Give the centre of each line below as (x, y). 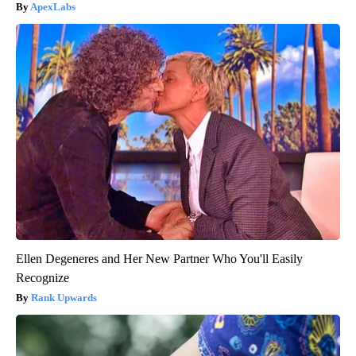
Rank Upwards (64, 298)
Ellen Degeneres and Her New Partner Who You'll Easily (159, 259)
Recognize (43, 278)
